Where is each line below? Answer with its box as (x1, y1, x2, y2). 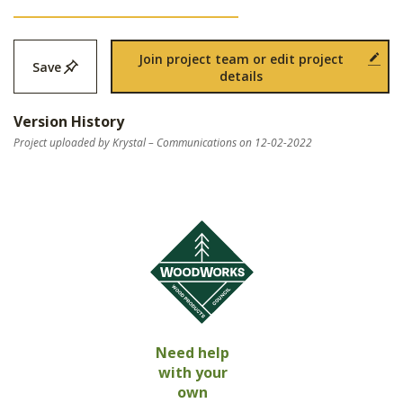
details (219, 67, 263, 85)
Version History (13, 112, 124, 132)
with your (157, 363, 228, 383)
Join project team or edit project (138, 50, 344, 68)
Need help (156, 343, 229, 363)
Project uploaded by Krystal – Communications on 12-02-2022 (13, 135, 312, 151)
